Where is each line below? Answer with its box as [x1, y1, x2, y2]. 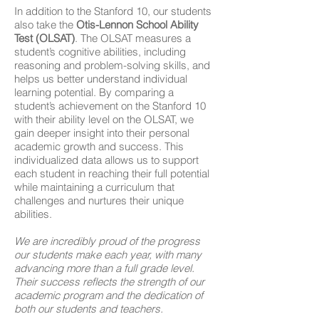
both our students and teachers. [14, 302, 163, 315]
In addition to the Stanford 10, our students [14, 4, 211, 18]
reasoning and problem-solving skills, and [14, 58, 210, 72]
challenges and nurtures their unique [14, 194, 184, 207]
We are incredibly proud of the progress [14, 234, 200, 248]
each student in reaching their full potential [14, 167, 209, 180]
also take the [14, 18, 76, 31]
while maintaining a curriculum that [14, 180, 174, 194]
